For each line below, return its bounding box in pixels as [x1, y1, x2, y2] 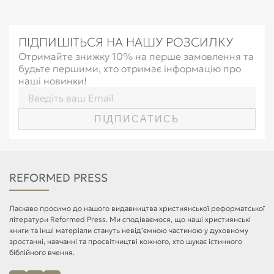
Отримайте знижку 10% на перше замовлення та [18, 50, 254, 62]
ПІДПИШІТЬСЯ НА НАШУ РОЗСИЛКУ [18, 34, 233, 50]
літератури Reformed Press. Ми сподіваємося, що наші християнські [9, 215, 251, 224]
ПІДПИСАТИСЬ [94, 113, 180, 124]
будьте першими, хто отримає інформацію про [18, 62, 241, 75]
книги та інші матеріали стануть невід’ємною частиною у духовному [9, 226, 248, 235]
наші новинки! [18, 75, 87, 87]
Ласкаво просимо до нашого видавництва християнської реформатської [9, 204, 265, 213]
